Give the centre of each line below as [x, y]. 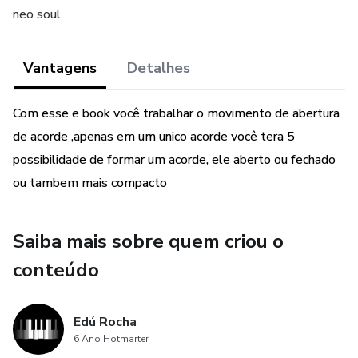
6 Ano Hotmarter [111, 339]
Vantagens [60, 68]
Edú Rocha [105, 322]
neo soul [37, 14]
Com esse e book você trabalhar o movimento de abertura [176, 113]
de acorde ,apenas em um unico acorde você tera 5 [154, 137]
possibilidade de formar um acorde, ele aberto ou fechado [174, 160]
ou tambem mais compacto [90, 183]
